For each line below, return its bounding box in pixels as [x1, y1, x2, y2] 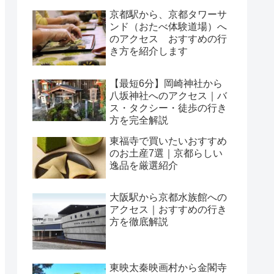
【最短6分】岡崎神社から [109, 78, 223, 89]
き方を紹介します [109, 46, 188, 57]
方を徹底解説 [109, 216, 168, 227]
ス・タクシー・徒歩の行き [109, 103, 227, 114]
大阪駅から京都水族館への [109, 191, 227, 202]
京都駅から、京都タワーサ [109, 9, 227, 20]
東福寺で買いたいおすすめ [109, 136, 227, 147]
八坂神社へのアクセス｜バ [109, 91, 227, 102]
